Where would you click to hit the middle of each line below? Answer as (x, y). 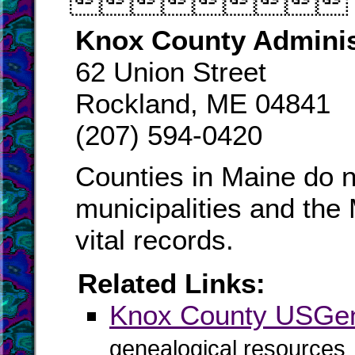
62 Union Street (171, 72)
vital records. (155, 240)
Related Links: (172, 283)
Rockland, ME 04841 (203, 103)
